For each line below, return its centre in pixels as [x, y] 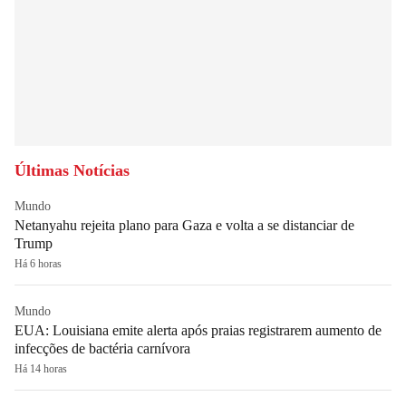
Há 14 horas [41, 368]
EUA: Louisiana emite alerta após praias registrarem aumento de [198, 330]
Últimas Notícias [72, 170]
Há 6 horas [38, 263]
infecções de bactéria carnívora [102, 348]
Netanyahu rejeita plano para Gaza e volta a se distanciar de [184, 225]
